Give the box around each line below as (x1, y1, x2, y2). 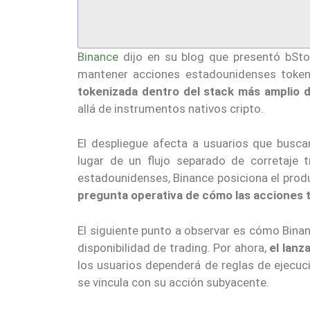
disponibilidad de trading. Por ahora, (77, 240, 270, 255)
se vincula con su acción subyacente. (77, 275, 269, 289)
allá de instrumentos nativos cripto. (77, 101, 264, 116)
